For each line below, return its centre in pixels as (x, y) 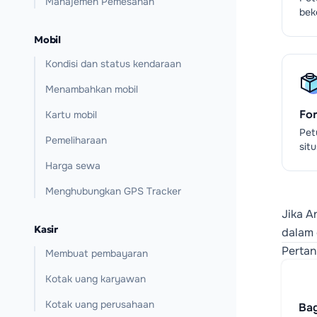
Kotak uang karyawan (96, 279)
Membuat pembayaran (97, 253)
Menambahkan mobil (92, 89)
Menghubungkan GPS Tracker (113, 191)
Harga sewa (73, 166)
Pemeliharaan (76, 140)
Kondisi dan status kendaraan (113, 64)
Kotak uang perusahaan (100, 304)
